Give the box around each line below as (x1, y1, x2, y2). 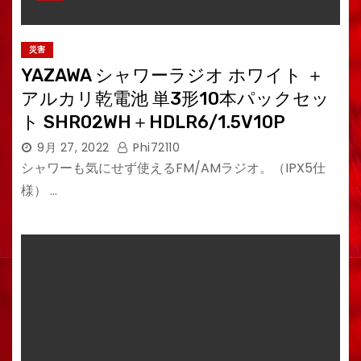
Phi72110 (129, 139, 180, 156)
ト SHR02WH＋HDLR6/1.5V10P (21, 111, 285, 133)
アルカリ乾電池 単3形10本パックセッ (21, 88, 330, 110)
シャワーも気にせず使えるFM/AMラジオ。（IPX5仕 (21, 159, 326, 177)
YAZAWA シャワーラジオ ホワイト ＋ (21, 64, 324, 86)
